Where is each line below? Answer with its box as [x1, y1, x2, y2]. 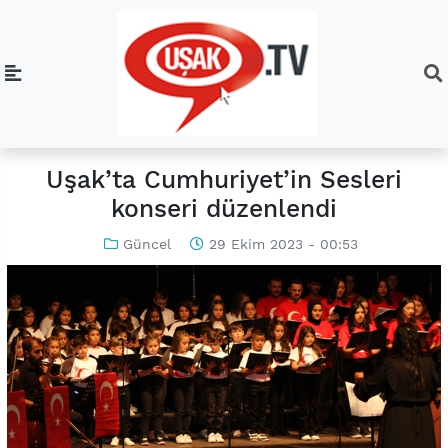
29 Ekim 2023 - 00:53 [204, 235, 358, 252]
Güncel [123, 235, 171, 252]
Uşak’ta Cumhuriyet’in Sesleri [46, 165, 402, 195]
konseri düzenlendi [111, 194, 337, 224]
